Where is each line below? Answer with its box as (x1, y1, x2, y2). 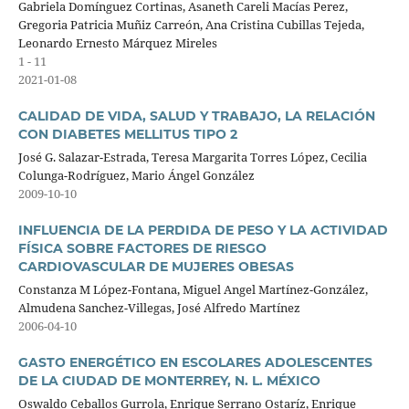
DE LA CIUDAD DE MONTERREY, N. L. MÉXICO (17, 372, 320, 390)
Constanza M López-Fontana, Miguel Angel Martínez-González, (17, 281, 368, 298)
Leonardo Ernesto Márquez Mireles (17, 35, 217, 51)
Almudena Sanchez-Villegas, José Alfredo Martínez (17, 299, 300, 316)
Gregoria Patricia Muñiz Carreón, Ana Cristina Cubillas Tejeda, (17, 16, 364, 33)
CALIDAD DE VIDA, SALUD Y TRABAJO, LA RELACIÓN (17, 108, 375, 125)
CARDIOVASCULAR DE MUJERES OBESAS (17, 258, 294, 276)
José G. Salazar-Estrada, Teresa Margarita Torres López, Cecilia (17, 149, 367, 165)
